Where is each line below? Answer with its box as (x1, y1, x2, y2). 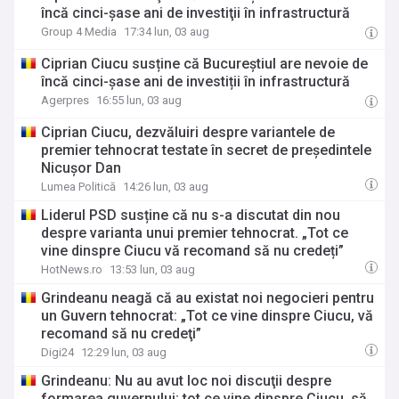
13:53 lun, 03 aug (110, 263, 196, 276)
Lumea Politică (41, 180, 117, 193)
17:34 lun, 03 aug (124, 25, 210, 38)
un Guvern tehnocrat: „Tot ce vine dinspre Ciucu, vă (41, 307, 374, 324)
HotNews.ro (41, 263, 103, 276)
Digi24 (41, 346, 75, 359)
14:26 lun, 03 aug (123, 180, 209, 193)
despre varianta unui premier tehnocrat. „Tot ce (41, 224, 349, 241)
